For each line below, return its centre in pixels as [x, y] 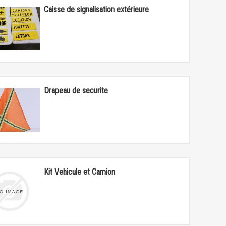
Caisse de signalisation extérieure [97, 9]
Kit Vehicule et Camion [80, 172]
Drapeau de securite [76, 90]
